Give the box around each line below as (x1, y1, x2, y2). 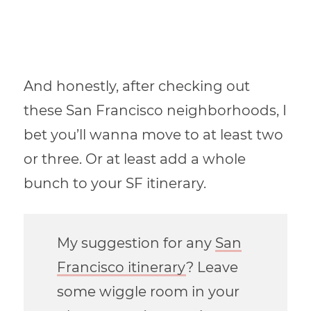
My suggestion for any (56, 235, 215, 252)
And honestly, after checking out (24, 78, 251, 95)
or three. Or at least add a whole (24, 151, 246, 168)
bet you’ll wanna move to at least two (24, 126, 284, 144)
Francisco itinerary (56, 259, 186, 276)
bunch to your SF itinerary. (24, 175, 207, 192)
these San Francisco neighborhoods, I (24, 102, 287, 119)
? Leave (185, 259, 238, 276)
